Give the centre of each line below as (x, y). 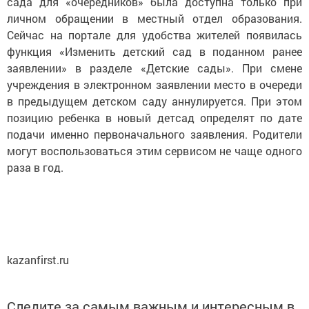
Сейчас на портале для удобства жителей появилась (154, 35)
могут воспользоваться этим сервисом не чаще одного (154, 151)
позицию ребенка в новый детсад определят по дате (154, 118)
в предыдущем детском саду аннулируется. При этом (154, 101)
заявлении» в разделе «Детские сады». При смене (154, 68)
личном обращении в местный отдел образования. (154, 18)
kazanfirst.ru (38, 260)
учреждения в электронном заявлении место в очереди (154, 84)
